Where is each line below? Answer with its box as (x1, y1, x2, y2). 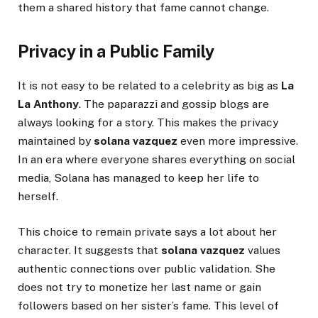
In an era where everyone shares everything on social (18, 152, 295, 166)
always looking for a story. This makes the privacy (18, 115, 278, 129)
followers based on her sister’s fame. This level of (18, 299, 279, 313)
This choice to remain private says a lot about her (18, 225, 277, 239)
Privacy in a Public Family (18, 42, 214, 62)
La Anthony (18, 97, 79, 111)
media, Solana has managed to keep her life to (18, 170, 259, 185)
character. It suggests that (18, 243, 161, 258)
